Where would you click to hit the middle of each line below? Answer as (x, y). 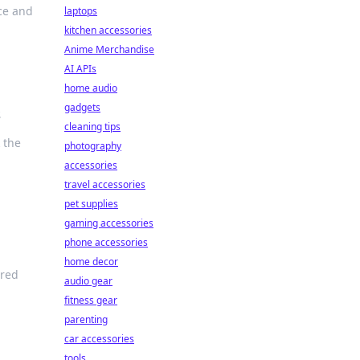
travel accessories (105, 184)
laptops (81, 11)
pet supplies (91, 204)
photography (93, 146)
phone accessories (106, 242)
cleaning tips (92, 127)
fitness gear (91, 300)
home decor (91, 262)
